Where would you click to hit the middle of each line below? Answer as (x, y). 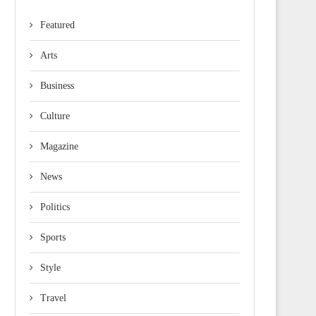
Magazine (59, 146)
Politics (55, 207)
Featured (57, 25)
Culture (55, 116)
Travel (53, 298)
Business (57, 85)
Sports (53, 237)
